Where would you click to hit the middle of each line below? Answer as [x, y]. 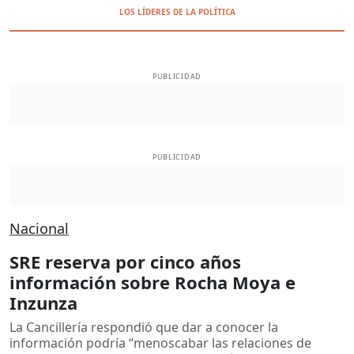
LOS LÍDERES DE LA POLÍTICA [177, 12]
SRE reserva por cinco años [125, 261]
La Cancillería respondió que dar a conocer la [144, 327]
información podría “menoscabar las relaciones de [160, 343]
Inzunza [43, 302]
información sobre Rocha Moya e [153, 282]
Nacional [39, 228]
